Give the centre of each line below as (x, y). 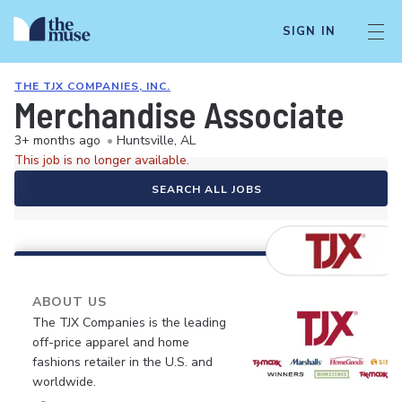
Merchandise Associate (179, 114)
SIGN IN (309, 31)
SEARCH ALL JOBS (206, 189)
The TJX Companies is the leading (129, 323)
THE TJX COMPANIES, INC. (92, 86)
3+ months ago (57, 140)
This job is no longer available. (102, 160)
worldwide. (64, 382)
